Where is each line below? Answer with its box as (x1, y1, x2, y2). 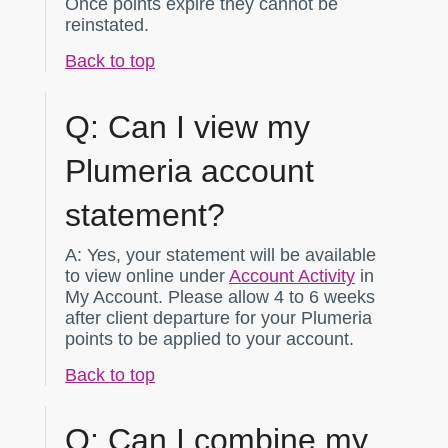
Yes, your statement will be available (82, 244, 376, 265)
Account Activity (229, 265, 355, 286)
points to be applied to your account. (65, 328, 354, 349)
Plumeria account (65, 152, 314, 189)
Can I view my (99, 108, 310, 145)
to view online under (65, 265, 229, 286)
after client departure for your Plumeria (65, 307, 372, 328)
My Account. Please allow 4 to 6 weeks (65, 286, 375, 307)
